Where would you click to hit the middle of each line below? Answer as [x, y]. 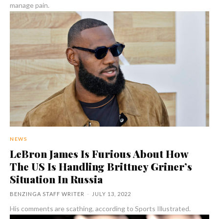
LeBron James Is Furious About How [99, 154]
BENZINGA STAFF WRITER [47, 194]
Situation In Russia [56, 179]
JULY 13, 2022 [111, 194]
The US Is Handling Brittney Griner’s [101, 166]
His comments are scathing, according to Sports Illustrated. [100, 209]
